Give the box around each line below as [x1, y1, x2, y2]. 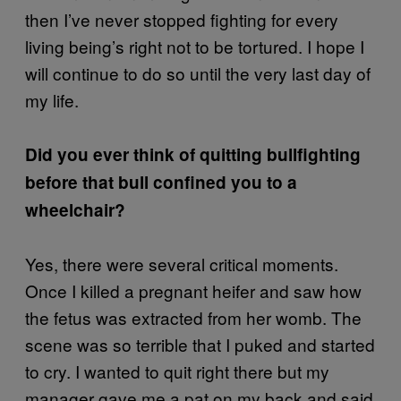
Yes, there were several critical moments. [25, 251, 338, 276]
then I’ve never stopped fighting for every [25, 6, 338, 31]
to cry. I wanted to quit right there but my [25, 358, 329, 383]
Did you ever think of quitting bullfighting [25, 141, 361, 166]
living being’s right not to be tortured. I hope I [25, 33, 364, 58]
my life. [25, 87, 79, 112]
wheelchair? [25, 197, 125, 222]
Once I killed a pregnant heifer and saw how [25, 277, 362, 303]
